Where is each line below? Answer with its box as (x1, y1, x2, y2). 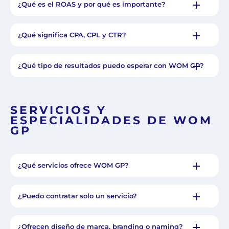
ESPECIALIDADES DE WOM (10, 113, 213, 128)
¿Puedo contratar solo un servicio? (18, 192, 137, 200)
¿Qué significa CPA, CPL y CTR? (18, 31, 126, 39)
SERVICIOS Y (10, 103, 107, 118)
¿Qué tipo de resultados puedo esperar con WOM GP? (18, 61, 204, 70)
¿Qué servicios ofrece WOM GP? (18, 161, 129, 170)
